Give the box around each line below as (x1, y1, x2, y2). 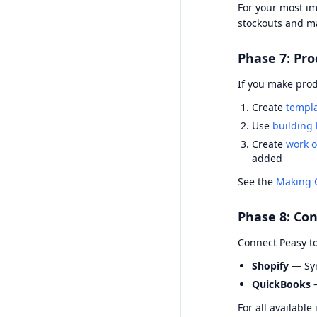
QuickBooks (252, 277, 311, 291)
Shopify (252, 259, 289, 272)
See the (238, 175, 276, 188)
